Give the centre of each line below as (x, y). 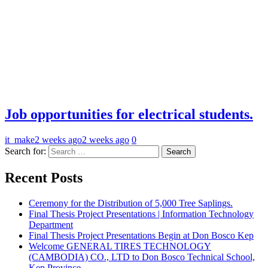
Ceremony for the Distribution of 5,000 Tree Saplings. (131, 203)
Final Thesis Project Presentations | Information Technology (141, 214)
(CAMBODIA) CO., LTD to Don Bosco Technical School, (142, 257)
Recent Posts (44, 177)
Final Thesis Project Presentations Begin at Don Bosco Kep (141, 235)
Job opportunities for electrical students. (129, 115)
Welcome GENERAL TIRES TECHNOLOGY (120, 246)
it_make (20, 140)
